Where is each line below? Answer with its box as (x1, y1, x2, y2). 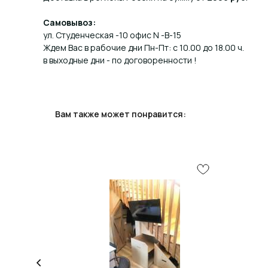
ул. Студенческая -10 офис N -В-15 (43, 29, 181, 41)
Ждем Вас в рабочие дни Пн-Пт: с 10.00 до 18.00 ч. (43, 41, 244, 53)
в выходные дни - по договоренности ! (43, 54, 197, 66)
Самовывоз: (43, 16, 96, 28)
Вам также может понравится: (55, 108, 186, 120)
